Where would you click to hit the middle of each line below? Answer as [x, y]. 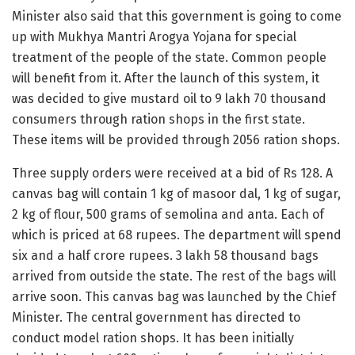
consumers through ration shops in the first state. [158, 119]
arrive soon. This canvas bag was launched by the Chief [174, 296]
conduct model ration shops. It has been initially [153, 338]
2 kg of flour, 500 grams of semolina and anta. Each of [168, 214]
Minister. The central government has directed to [156, 317]
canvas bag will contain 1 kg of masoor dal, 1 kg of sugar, [176, 193]
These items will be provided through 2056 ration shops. [176, 139]
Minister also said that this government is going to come [177, 16]
